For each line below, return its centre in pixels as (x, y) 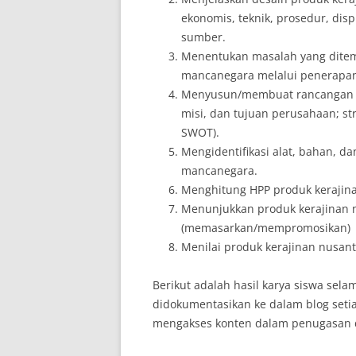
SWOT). (200, 132)
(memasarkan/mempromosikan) (266, 228)
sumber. (203, 37)
